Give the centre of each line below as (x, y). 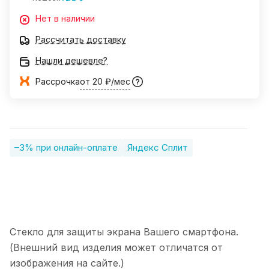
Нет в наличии (65, 19)
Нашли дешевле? (71, 61)
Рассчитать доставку (81, 40)
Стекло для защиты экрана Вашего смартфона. (124, 232)
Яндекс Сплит (158, 148)
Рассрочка (58, 82)
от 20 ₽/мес (105, 82)
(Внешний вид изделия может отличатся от (116, 248)
